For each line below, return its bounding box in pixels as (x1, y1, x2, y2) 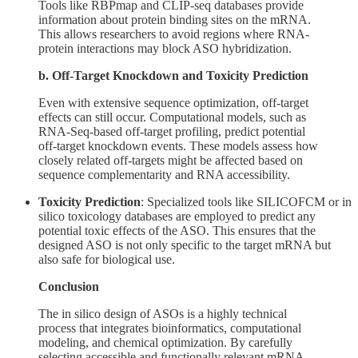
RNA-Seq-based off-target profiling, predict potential (38, 124, 305, 138)
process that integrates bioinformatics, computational (38, 320, 301, 335)
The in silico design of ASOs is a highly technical (38, 306, 287, 320)
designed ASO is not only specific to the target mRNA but (38, 237, 331, 252)
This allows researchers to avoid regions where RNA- (38, 26, 309, 41)
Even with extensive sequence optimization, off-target (38, 95, 308, 109)
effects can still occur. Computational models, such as (38, 109, 306, 124)
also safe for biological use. (38, 252, 175, 266)
